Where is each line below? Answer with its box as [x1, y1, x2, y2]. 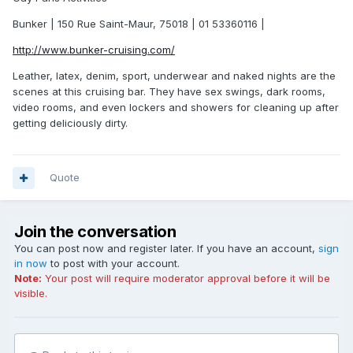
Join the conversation [14, 222, 176, 241]
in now [14, 257, 47, 269]
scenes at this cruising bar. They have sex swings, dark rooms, [13, 85, 325, 98]
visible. [14, 287, 47, 299]
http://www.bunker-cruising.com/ [13, 43, 175, 56]
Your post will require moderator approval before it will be [42, 272, 330, 284]
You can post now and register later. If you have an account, [14, 242, 318, 255]
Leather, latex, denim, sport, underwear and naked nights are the [13, 69, 336, 82]
